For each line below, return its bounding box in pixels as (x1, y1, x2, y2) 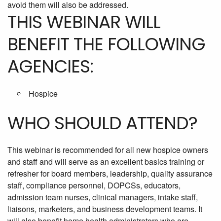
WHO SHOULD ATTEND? (7, 110, 197, 136)
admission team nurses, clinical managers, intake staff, (7, 191, 198, 203)
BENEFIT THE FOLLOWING (7, 32, 205, 57)
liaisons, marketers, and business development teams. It (7, 203, 202, 215)
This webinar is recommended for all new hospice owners (7, 144, 208, 156)
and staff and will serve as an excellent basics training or (7, 156, 204, 168)
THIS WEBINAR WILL (7, 9, 160, 35)
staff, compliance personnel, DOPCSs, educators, (7, 180, 181, 191)
